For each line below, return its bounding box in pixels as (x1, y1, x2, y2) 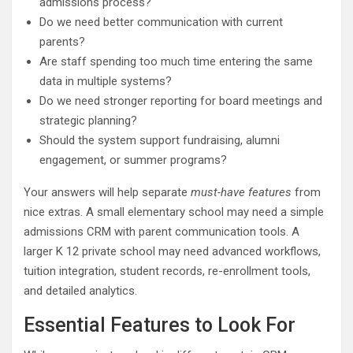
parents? (39, 34, 85, 49)
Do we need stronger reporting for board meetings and (39, 93, 322, 108)
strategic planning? (39, 113, 137, 128)
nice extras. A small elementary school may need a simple (24, 204, 324, 219)
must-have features (191, 184, 292, 199)
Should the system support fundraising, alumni (39, 132, 280, 147)
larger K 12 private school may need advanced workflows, (24, 243, 321, 258)
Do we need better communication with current (39, 14, 283, 29)
